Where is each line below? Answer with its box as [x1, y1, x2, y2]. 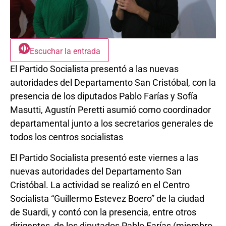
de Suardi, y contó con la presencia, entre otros [10, 207, 196, 218]
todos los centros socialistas [10, 131, 123, 142]
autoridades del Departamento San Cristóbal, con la [10, 77, 216, 88]
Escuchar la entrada [30, 46, 100, 56]
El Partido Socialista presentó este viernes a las [10, 152, 198, 163]
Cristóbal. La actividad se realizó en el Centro [10, 180, 190, 191]
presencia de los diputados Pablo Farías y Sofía [10, 90, 198, 101]
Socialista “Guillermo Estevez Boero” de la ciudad [10, 193, 204, 204]
